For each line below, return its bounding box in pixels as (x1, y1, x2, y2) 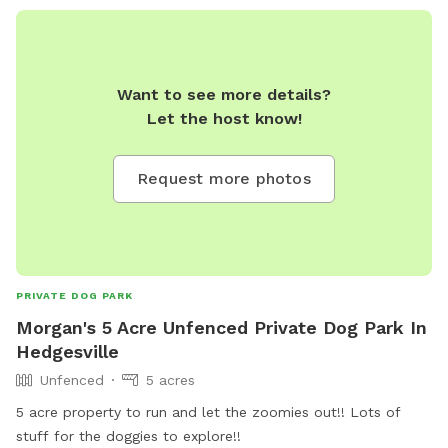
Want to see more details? (117, 85, 331, 105)
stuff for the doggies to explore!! (16, 428, 241, 445)
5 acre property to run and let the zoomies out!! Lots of (16, 404, 401, 421)
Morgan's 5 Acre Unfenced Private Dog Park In (16, 317, 427, 339)
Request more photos (137, 169, 311, 189)
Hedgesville (16, 341, 119, 363)
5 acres (146, 372, 195, 389)
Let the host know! (146, 109, 302, 129)
